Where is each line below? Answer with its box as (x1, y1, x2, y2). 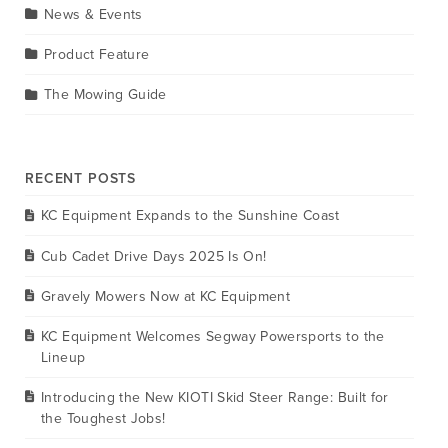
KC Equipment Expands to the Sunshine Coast (41, 207, 340, 225)
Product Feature (44, 45, 150, 63)
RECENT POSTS (25, 170, 137, 188)
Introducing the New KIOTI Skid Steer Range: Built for (41, 389, 389, 407)
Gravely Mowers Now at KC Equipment (41, 287, 291, 305)
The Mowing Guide (44, 86, 167, 104)
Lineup (41, 348, 86, 366)
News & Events (44, 5, 143, 23)
